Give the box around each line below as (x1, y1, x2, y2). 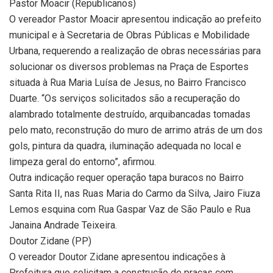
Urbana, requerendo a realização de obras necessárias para (9, 45, 261, 57)
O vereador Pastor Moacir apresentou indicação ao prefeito (9, 13, 261, 25)
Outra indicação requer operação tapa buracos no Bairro (9, 172, 244, 183)
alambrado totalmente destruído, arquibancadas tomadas (9, 108, 250, 120)
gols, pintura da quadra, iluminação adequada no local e (9, 140, 241, 152)
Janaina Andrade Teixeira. (9, 219, 117, 231)
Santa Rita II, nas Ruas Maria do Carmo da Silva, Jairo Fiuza (9, 188, 260, 199)
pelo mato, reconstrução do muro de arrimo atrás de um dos (9, 124, 263, 136)
